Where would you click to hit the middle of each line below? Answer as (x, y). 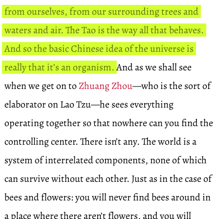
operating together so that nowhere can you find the (109, 123)
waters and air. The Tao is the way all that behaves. (104, 30)
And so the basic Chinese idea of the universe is (99, 49)
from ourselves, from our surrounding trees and (101, 11)
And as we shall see (153, 67)
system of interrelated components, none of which (105, 160)
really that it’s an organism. (59, 67)
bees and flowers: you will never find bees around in (107, 197)
